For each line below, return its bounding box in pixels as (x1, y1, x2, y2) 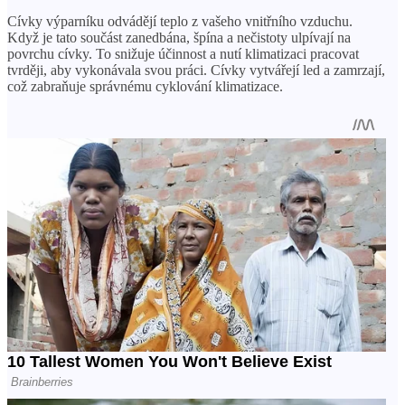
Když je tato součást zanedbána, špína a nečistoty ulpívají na (7, 29, 351, 45)
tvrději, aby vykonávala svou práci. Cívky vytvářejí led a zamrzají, (7, 61, 385, 78)
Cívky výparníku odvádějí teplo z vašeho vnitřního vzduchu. (7, 13, 353, 29)
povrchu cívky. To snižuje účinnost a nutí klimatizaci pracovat (7, 45, 359, 61)
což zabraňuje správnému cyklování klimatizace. (7, 78, 283, 94)
